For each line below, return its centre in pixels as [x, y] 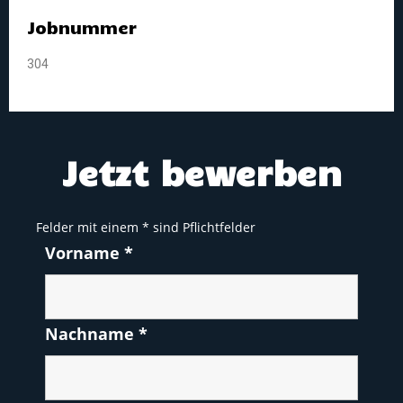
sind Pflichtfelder [202, 228]
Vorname [85, 253]
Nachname [92, 334]
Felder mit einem [89, 228]
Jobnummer [82, 27]
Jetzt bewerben [201, 173]
